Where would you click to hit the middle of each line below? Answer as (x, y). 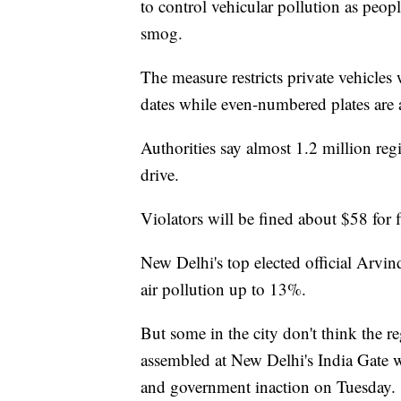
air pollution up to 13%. (223, 289)
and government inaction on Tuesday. (268, 387)
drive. (160, 175)
